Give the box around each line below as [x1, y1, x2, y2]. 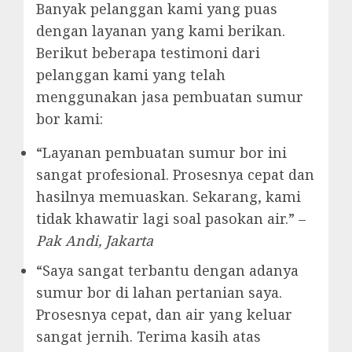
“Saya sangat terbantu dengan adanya [36, 261, 299, 280]
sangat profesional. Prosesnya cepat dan [36, 165, 314, 185]
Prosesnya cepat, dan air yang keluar [36, 305, 292, 324]
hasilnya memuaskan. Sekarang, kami [36, 187, 301, 207]
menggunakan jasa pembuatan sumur [36, 87, 303, 107]
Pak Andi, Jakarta [36, 231, 153, 251]
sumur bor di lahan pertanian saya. [36, 283, 282, 302]
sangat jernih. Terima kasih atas [36, 327, 261, 346]
